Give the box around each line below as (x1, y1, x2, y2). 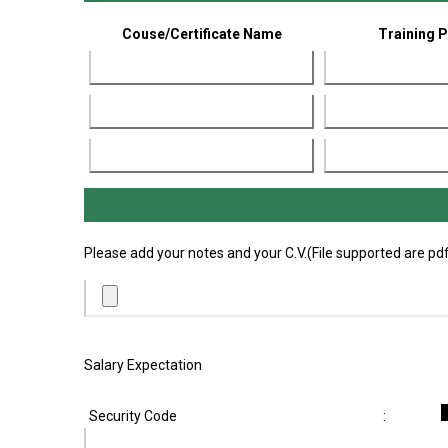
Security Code (89, 408, 177, 424)
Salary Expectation (84, 357, 202, 373)
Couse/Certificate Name (121, 26, 282, 42)
